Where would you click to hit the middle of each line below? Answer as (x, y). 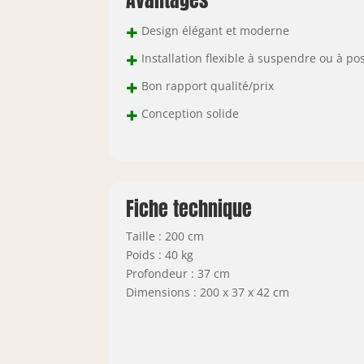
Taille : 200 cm (165, 236)
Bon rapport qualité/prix (206, 86)
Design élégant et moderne (213, 31)
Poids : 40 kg (159, 254)
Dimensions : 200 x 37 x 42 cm (207, 292)
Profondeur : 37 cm (178, 273)
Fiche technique (188, 208)
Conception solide (188, 114)
